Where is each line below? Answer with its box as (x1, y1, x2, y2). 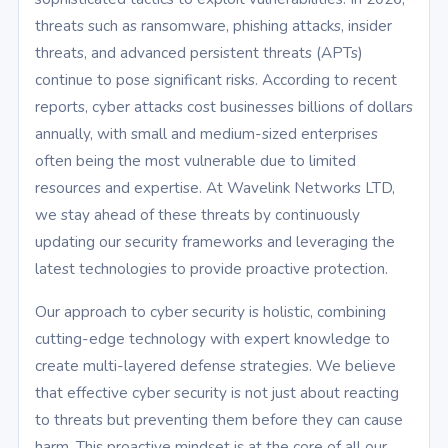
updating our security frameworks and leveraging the (35, 231, 395, 253)
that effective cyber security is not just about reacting (35, 382, 399, 404)
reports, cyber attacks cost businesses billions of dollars (35, 96, 413, 118)
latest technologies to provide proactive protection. (35, 258, 388, 280)
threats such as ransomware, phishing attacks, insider (35, 15, 392, 37)
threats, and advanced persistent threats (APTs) (35, 42, 363, 64)
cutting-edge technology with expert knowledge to (35, 328, 390, 350)
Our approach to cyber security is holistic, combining (35, 301, 386, 323)
